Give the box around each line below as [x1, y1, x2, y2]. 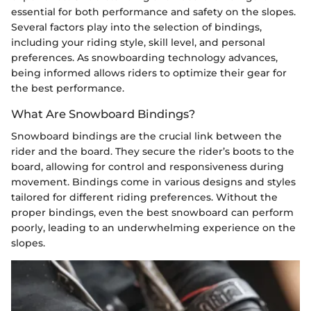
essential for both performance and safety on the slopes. [11, 5, 296, 18]
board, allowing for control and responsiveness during [11, 160, 284, 173]
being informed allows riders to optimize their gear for [11, 66, 287, 79]
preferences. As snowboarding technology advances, [11, 51, 278, 64]
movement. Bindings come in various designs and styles [11, 175, 296, 188]
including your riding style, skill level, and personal [11, 35, 265, 49]
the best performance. [11, 81, 124, 94]
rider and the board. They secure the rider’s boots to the [11, 144, 294, 158]
